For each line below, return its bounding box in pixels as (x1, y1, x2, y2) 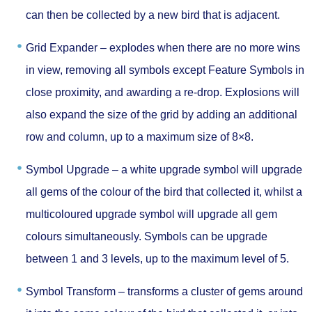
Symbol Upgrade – (26, 163, 118, 175)
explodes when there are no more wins (107, 41, 300, 54)
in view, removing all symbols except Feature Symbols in (26, 63, 304, 76)
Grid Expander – (26, 41, 107, 54)
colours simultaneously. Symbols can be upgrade (26, 230, 267, 242)
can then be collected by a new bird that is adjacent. (26, 8, 280, 21)
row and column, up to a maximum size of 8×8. (26, 130, 253, 143)
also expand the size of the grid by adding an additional (26, 108, 297, 120)
